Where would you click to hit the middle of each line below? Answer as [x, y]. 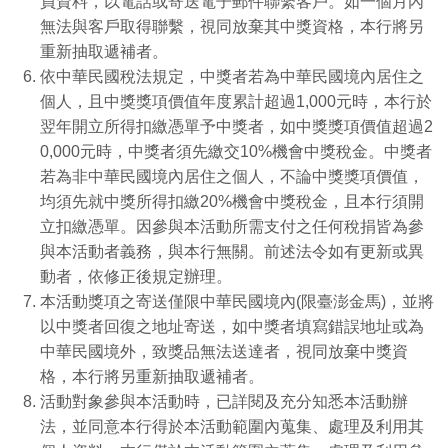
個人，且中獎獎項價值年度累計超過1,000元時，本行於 [236, 101]
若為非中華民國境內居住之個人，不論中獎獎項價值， [232, 176]
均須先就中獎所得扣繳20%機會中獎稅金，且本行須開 [232, 201]
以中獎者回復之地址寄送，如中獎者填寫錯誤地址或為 [232, 326]
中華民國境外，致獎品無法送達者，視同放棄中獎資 [224, 351]
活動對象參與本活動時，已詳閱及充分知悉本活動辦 [224, 401]
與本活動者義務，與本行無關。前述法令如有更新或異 [232, 251]
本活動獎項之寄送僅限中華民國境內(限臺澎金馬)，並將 [237, 301]
